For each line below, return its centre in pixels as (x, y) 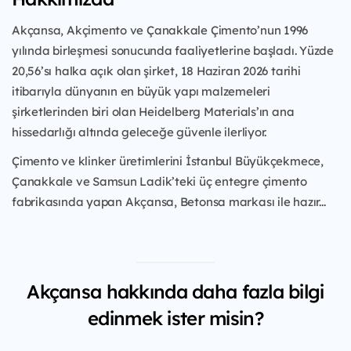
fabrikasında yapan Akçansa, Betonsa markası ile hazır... (169, 202)
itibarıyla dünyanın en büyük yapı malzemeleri (141, 92)
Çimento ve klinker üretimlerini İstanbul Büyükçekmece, (168, 161)
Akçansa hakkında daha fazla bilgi (175, 292)
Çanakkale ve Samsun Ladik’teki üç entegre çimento (159, 182)
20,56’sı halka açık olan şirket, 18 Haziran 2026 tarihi (156, 71)
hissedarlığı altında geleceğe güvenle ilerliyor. (139, 132)
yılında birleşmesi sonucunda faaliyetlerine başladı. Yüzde (173, 51)
